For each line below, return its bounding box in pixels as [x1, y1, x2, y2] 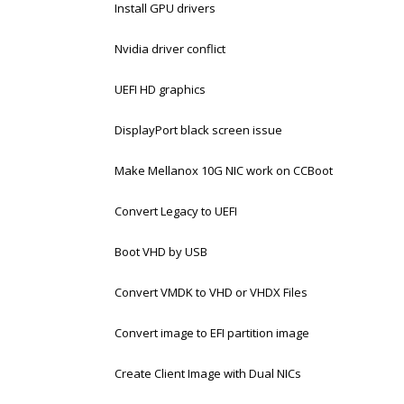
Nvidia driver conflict [115, 41, 225, 57]
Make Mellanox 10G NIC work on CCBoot [115, 162, 333, 179]
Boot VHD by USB [115, 243, 207, 260]
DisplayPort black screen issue [115, 122, 282, 138]
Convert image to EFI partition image [115, 325, 309, 341]
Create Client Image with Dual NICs [115, 365, 301, 381]
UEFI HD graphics [115, 81, 206, 97]
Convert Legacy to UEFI [115, 203, 237, 219]
